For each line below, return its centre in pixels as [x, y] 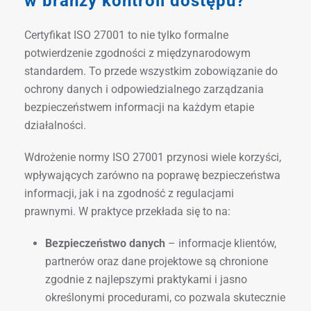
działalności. [55, 125]
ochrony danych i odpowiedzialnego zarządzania [144, 89]
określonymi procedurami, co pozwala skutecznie [165, 297]
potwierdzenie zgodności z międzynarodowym [137, 53]
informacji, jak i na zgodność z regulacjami [129, 193]
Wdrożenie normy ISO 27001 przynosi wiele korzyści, [153, 157]
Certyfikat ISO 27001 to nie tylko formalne [126, 35]
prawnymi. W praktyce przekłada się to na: [127, 211]
